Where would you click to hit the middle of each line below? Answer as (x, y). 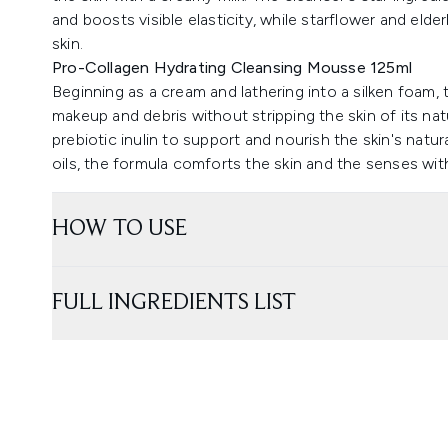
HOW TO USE (119, 228)
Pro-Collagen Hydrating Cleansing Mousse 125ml (232, 67)
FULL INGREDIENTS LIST (174, 302)
